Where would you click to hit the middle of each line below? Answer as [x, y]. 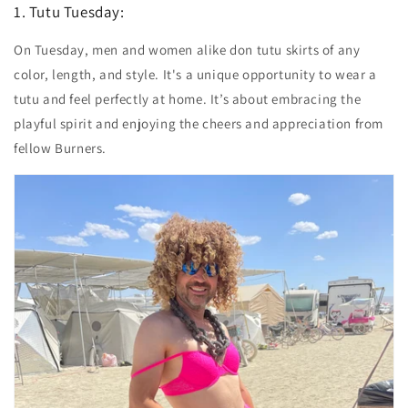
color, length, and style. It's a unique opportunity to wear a [195, 74]
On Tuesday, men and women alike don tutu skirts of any [187, 49]
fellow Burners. [60, 148]
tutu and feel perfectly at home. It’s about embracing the [188, 98]
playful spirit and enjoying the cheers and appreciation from [199, 123]
